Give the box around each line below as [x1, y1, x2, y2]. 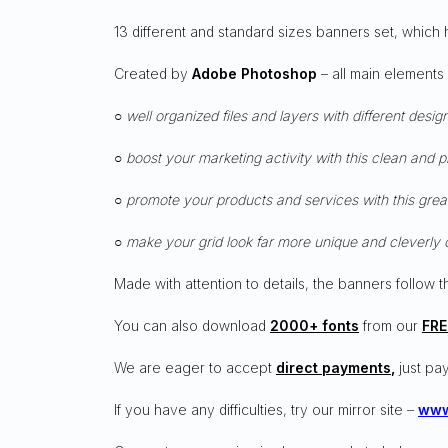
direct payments [276, 358, 391, 376]
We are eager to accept [114, 358, 276, 376]
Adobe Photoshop [192, 64, 317, 82]
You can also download [114, 316, 266, 334]
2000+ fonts [270, 316, 359, 334]
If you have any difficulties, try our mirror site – [114, 400, 414, 418]
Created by [114, 64, 192, 82]
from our [363, 316, 422, 334]
